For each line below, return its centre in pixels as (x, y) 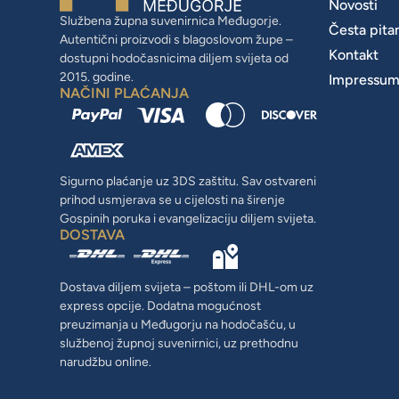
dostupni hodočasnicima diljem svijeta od (175, 58)
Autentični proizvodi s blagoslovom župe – (177, 39)
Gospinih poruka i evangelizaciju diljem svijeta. (188, 218)
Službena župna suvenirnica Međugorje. (171, 20)
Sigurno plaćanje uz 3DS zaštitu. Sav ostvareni (188, 181)
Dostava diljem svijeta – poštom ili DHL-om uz (187, 287)
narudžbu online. (106, 362)
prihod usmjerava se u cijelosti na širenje (173, 199)
